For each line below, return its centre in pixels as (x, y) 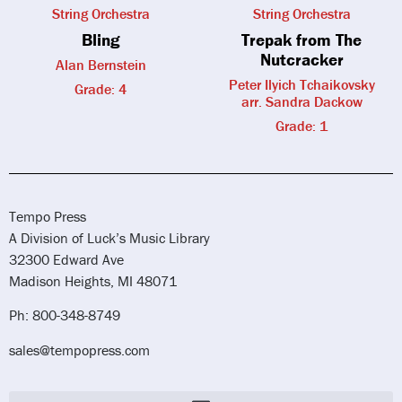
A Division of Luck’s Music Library (109, 238)
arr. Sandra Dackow (301, 102)
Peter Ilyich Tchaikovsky (301, 85)
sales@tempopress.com (79, 350)
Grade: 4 (100, 89)
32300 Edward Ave (66, 260)
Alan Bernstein (100, 65)
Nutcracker (301, 60)
